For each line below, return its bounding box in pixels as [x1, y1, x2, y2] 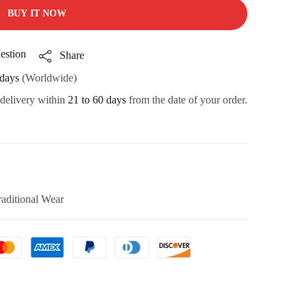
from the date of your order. [126, 94, 247, 106]
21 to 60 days [68, 94, 126, 106]
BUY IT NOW [7, 8, 66, 19]
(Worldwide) [19, 72, 77, 84]
